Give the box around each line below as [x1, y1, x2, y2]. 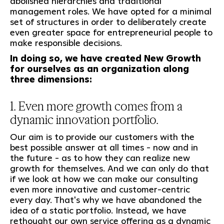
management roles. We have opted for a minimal [9, 5, 211, 17]
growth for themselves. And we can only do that [9, 162, 209, 174]
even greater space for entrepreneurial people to [9, 26, 212, 38]
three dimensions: [9, 73, 92, 85]
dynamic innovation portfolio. [9, 111, 158, 127]
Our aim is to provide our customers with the [9, 130, 194, 142]
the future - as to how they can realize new [9, 151, 190, 163]
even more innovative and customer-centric [9, 183, 190, 195]
